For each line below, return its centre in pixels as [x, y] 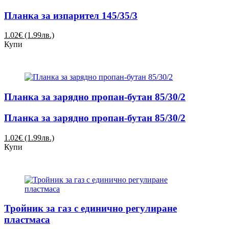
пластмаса [27, 220]
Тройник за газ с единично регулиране [90, 209]
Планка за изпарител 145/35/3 [71, 15]
